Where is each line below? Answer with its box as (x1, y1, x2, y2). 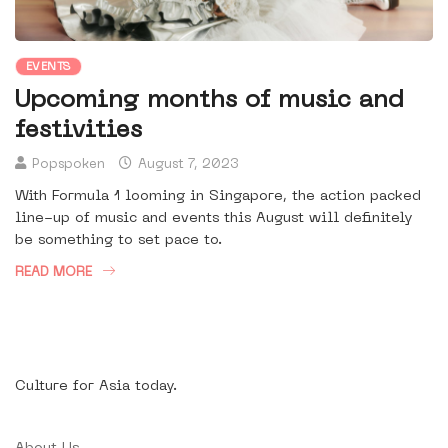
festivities (15, 119, 142, 144)
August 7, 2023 (134, 158, 239, 172)
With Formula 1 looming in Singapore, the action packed (15, 190, 421, 204)
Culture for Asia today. (15, 380, 177, 394)
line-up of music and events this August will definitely (15, 212, 412, 226)
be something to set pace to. (15, 234, 222, 248)
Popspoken (32, 158, 105, 172)
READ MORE (15, 266, 92, 280)
